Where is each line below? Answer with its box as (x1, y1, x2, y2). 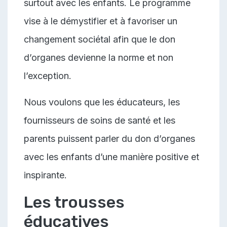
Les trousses (24, 192, 125, 212)
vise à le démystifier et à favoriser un (24, 15, 177, 26)
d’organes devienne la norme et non (24, 52, 173, 63)
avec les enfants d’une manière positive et (24, 151, 199, 162)
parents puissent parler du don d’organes (24, 133, 195, 144)
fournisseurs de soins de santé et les (24, 115, 175, 126)
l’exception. (24, 70, 71, 81)
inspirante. (24, 169, 67, 180)
